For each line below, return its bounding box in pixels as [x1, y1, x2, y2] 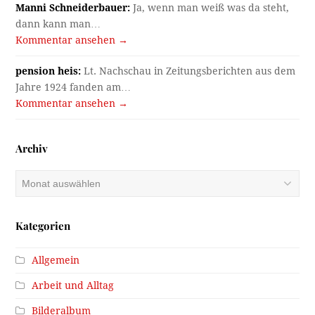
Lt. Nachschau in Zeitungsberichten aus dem [81, 65, 296, 77]
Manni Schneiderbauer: [15, 1, 131, 13]
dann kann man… [15, 18, 101, 30]
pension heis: [15, 65, 82, 77]
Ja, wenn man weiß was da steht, [130, 1, 290, 13]
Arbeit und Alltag [32, 279, 115, 291]
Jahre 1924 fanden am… [15, 81, 131, 93]
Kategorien [15, 218, 71, 233]
